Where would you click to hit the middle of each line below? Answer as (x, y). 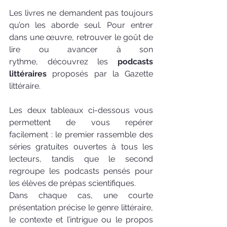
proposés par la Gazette (100, 74)
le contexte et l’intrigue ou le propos (81, 220)
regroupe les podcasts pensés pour (81, 171)
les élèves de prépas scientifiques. (73, 183)
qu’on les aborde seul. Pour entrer (81, 25)
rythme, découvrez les (63, 62)
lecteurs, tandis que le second (81, 159)
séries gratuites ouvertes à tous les (81, 147)
